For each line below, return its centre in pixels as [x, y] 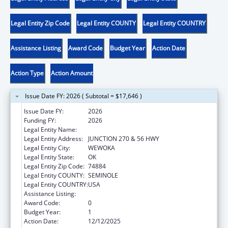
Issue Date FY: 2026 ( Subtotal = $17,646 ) [83, 96]
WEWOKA [102, 148]
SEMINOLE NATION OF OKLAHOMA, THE [145, 129]
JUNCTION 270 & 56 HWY [124, 138]
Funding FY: [40, 120]
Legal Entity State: [49, 157]
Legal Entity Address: [53, 138]
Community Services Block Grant [134, 193]
